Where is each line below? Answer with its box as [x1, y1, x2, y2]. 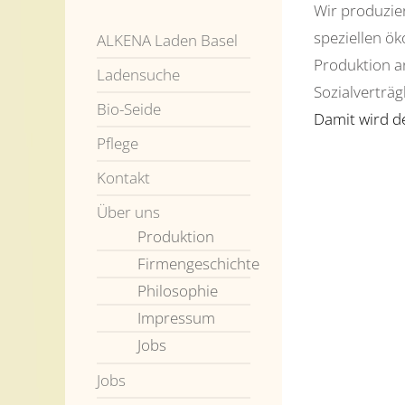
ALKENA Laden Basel [97, 30, 238, 52]
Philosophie [137, 280, 218, 302]
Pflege [97, 133, 138, 155]
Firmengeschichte [137, 253, 259, 275]
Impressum [137, 307, 215, 329]
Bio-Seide [97, 99, 161, 120]
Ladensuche [97, 64, 180, 86]
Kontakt [97, 167, 150, 189]
